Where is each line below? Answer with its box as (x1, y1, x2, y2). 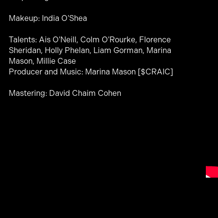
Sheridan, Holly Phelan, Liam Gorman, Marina (8, 45, 171, 55)
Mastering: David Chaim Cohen (8, 88, 123, 98)
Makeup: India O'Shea (8, 13, 87, 23)
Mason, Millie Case (8, 56, 76, 66)
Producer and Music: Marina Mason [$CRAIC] (8, 67, 173, 76)
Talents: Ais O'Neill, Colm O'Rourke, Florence (8, 35, 171, 44)
